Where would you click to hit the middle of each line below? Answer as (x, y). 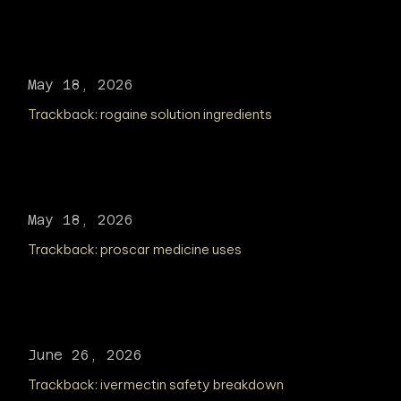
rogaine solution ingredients (187, 114)
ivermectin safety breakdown (192, 384)
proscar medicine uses (171, 249)
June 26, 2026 (85, 355)
